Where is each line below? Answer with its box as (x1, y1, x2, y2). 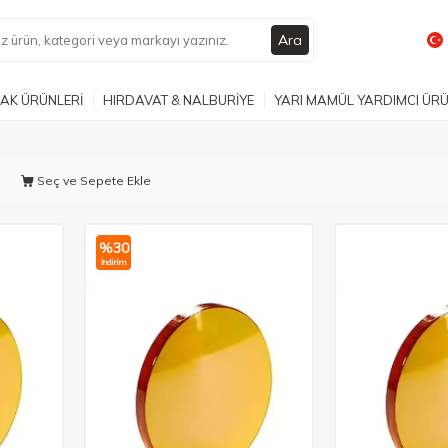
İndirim (101, 256, 126, 267)
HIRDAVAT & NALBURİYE (103, 91, 254, 108)
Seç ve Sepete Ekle (34, 172, 151, 188)
